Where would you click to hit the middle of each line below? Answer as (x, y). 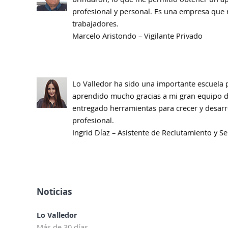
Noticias (54, 192)
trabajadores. (96, 24)
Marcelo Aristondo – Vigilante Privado (138, 36)
